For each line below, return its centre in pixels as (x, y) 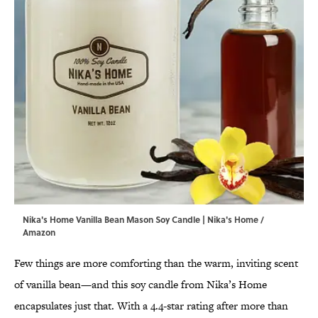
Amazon (39, 232)
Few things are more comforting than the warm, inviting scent (156, 263)
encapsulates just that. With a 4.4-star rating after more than (151, 306)
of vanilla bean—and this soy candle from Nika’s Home (141, 285)
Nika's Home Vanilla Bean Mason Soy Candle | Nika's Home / (143, 220)
